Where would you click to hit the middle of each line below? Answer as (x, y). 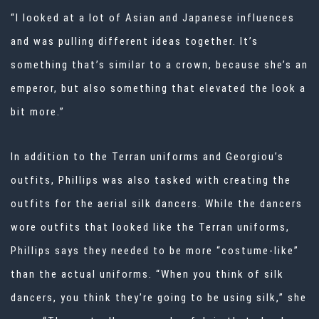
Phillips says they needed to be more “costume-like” (155, 251)
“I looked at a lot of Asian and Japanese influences (153, 18)
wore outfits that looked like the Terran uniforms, (150, 228)
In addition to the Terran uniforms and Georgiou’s (147, 157)
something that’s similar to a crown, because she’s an (159, 65)
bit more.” (38, 112)
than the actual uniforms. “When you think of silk (147, 274)
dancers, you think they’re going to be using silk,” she (159, 298)
